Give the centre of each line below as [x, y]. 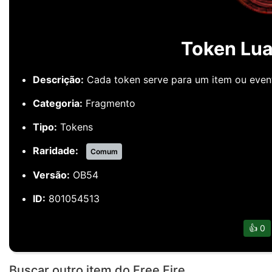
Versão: [51, 175]
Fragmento [109, 103]
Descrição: [58, 80]
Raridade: [56, 151]
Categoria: [58, 103]
